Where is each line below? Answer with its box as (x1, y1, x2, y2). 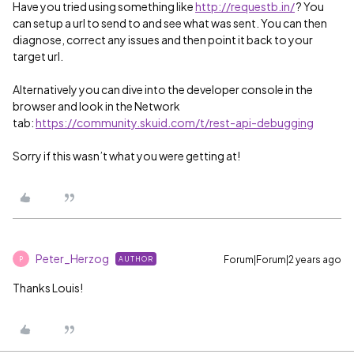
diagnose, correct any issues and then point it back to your (13, 32, 313, 47)
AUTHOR (119, 254, 153, 263)
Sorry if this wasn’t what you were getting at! (13, 149, 240, 163)
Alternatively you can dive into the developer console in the (13, 82, 313, 96)
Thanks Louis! (13, 281, 83, 295)
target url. (13, 49, 63, 63)
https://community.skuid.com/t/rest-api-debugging (36, 115, 314, 130)
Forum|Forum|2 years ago (224, 254, 341, 265)
